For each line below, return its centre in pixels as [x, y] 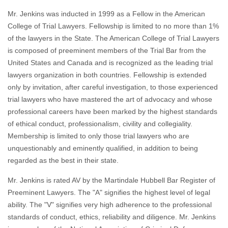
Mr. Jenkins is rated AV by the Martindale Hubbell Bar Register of [111, 180]
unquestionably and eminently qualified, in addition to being [103, 148]
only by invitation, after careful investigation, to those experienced [113, 87]
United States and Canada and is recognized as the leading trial [110, 63]
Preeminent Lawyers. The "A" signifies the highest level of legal [109, 193]
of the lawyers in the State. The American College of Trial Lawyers [113, 38]
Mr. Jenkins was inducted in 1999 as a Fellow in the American [106, 14]
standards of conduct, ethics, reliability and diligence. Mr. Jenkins [112, 217]
